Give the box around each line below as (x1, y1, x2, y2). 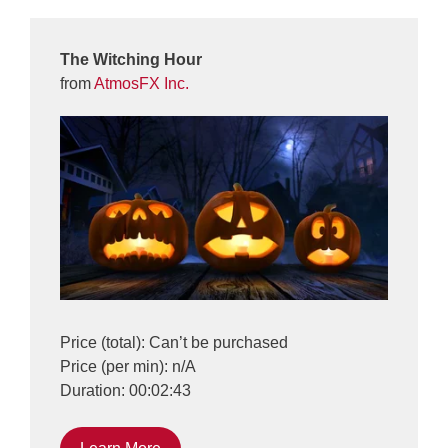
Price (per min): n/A (60, 357, 196, 375)
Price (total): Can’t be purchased (60, 333, 288, 351)
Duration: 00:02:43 (60, 381, 191, 399)
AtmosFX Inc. (94, 75, 189, 93)
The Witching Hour (60, 51, 202, 69)
